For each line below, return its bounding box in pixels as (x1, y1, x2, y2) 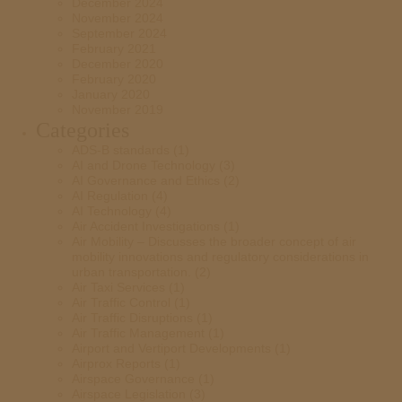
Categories (36, 118, 129, 142)
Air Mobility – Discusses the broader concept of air (72, 234, 356, 249)
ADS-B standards (72, 143, 170, 157)
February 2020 (72, 72, 156, 86)
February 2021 (72, 41, 156, 56)
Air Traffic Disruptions (72, 310, 193, 325)
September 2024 (72, 26, 167, 40)
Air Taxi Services (72, 280, 165, 294)
